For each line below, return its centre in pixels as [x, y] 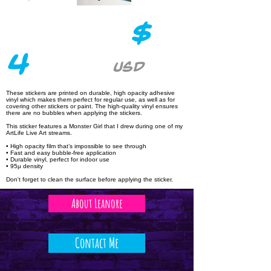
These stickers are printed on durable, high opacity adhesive [90, 93]
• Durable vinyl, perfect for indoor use [58, 159]
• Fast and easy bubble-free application [61, 153]
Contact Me [97, 243]
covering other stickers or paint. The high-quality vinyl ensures [92, 106]
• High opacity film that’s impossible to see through [76, 146]
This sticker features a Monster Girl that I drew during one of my [94, 126]
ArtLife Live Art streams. [39, 133]
